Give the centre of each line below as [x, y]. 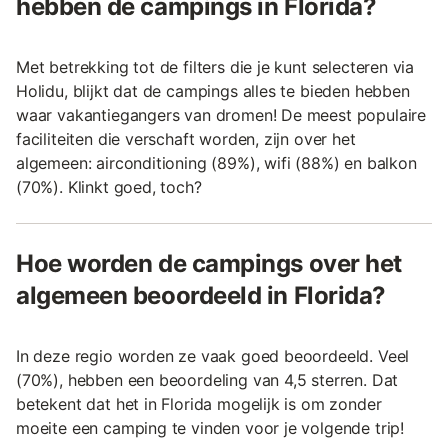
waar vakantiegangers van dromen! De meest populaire [221, 114]
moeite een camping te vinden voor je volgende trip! [210, 427]
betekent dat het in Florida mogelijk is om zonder [199, 403]
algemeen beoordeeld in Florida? [201, 295]
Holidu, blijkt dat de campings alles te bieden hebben [213, 90]
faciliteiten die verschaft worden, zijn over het [186, 138]
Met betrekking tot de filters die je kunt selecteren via [215, 66]
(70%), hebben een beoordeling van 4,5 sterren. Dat [207, 379]
